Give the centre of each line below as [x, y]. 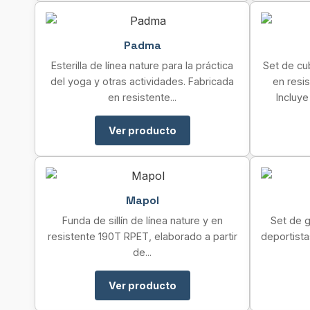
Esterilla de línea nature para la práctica [142, 65]
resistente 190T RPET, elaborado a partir [142, 236]
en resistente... [142, 97]
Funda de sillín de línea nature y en [142, 220]
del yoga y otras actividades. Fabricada [142, 81]
